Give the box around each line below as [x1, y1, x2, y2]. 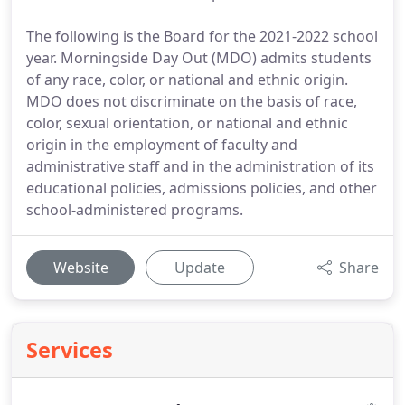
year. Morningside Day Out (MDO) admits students [26, 48, 372, 68]
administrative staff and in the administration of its [26, 156, 374, 176]
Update [174, 258, 225, 278]
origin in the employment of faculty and [26, 135, 297, 155]
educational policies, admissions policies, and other [26, 178, 377, 198]
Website [52, 258, 108, 278]
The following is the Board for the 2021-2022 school [26, 26, 378, 46]
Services [26, 335, 113, 364]
